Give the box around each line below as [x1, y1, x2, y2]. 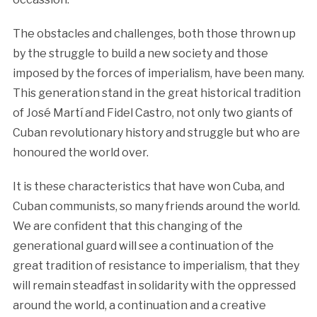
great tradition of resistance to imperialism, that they [12, 258, 299, 272]
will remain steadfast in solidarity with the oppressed [12, 278, 296, 292]
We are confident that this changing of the [12, 219, 243, 233]
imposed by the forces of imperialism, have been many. [12, 66, 304, 80]
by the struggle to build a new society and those [12, 46, 268, 60]
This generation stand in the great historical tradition [12, 86, 301, 100]
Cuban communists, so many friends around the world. [12, 199, 300, 213]
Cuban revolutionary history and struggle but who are [12, 125, 300, 139]
